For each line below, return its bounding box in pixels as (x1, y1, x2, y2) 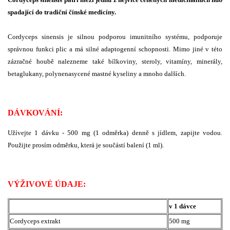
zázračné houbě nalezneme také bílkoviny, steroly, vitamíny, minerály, (8, 57, 222, 65)
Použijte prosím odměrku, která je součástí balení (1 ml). (8, 141, 164, 149)
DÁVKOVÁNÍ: (8, 108, 63, 117)
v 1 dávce (169, 202, 196, 210)
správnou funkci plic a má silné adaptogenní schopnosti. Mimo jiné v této (8, 45, 222, 53)
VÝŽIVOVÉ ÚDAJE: (8, 179, 86, 188)
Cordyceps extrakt (10, 217, 61, 225)
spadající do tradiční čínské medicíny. (8, 8, 116, 16)
